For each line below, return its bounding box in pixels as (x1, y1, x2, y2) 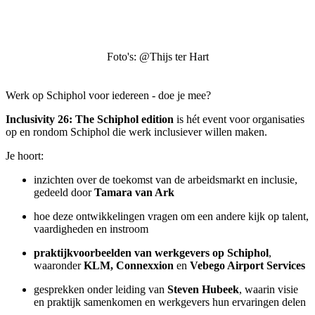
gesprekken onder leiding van (34, 283, 167, 295)
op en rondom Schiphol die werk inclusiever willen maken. (6, 125, 267, 138)
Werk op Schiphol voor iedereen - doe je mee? (6, 89, 211, 101)
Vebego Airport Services (190, 259, 305, 271)
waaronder (34, 259, 84, 271)
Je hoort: (6, 149, 44, 162)
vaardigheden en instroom (34, 222, 148, 235)
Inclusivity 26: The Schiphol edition (6, 112, 174, 125)
